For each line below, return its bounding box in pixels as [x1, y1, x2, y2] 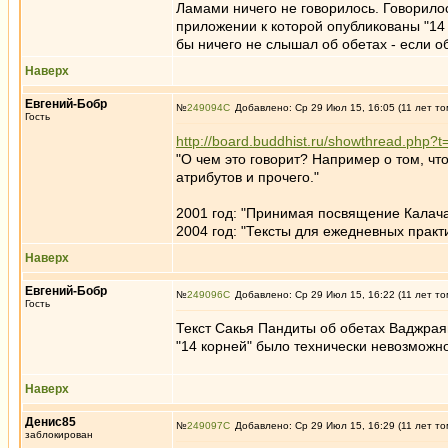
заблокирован [25, 429, 93, 440]
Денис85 [25, 415, 76, 429]
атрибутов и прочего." [176, 169, 319, 185]
